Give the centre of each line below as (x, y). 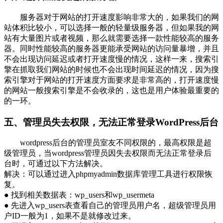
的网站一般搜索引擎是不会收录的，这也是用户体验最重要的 (111, 90)
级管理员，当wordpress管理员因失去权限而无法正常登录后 (108, 153)
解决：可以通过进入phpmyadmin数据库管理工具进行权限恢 (108, 174)
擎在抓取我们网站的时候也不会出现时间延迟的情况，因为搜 (111, 69)
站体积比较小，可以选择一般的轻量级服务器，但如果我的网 (111, 27)
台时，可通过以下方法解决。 (56, 164)
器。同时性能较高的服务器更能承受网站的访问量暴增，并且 (111, 48)
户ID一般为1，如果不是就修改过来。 (70, 216)
